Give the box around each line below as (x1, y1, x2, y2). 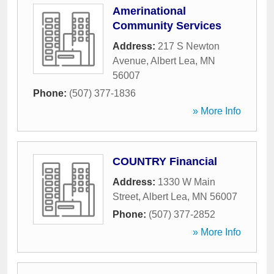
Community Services (113, 20, 221, 32)
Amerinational (113, 5, 186, 17)
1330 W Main (158, 177, 215, 187)
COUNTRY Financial (113, 155, 217, 168)
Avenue (113, 56, 146, 66)
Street (113, 191, 138, 202)
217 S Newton (158, 41, 220, 51)
